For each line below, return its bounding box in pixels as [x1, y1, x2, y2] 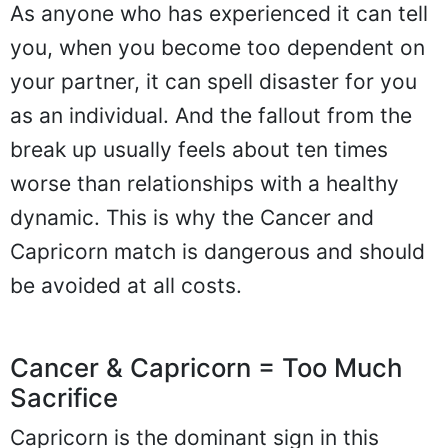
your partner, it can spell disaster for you [10, 68, 417, 94]
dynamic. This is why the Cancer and [10, 204, 374, 230]
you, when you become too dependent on [10, 34, 425, 60]
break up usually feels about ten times [10, 136, 388, 162]
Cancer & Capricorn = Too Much [10, 351, 402, 383]
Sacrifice [10, 381, 118, 413]
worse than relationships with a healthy [10, 170, 399, 196]
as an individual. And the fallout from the [10, 102, 412, 128]
